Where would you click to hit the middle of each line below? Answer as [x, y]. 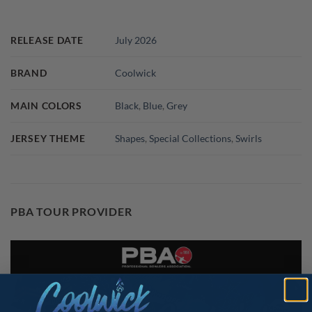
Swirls [249, 138]
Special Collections [190, 138]
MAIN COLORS [46, 105]
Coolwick [136, 72]
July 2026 [136, 40]
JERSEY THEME [48, 138]
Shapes [130, 138]
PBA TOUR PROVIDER [71, 211]
